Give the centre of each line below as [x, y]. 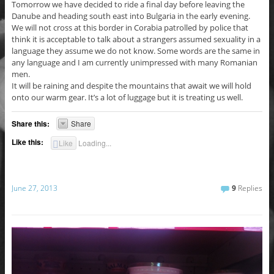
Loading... [95, 143]
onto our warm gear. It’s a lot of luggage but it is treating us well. [127, 97]
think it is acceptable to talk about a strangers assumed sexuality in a [136, 39]
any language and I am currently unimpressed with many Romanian [134, 62]
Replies [250, 188]
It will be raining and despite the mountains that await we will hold [131, 85]
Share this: [30, 123]
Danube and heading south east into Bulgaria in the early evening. [131, 16]
